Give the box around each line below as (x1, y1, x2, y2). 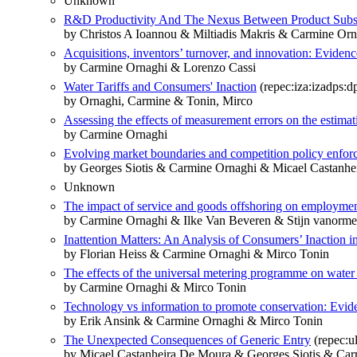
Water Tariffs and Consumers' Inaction (64, 80, 257, 94)
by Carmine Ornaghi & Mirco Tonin (64, 280, 246, 295)
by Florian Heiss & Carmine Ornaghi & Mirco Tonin (64, 247, 329, 261)
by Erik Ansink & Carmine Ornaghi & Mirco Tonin (64, 314, 323, 328)
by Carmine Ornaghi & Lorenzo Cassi (64, 61, 256, 75)
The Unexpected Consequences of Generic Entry (64, 333, 311, 347)
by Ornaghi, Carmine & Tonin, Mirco (64, 94, 253, 108)
